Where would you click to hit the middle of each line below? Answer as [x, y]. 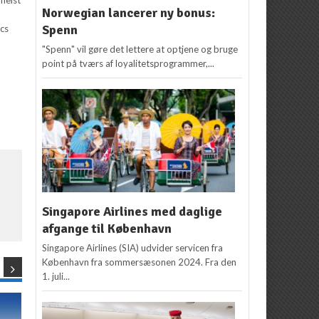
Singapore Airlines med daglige [132, 212]
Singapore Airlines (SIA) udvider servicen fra [133, 248]
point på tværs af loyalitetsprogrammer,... [129, 64]
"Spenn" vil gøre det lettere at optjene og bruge [140, 49]
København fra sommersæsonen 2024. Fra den [140, 262]
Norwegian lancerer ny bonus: [129, 13]
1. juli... [56, 277]
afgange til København [107, 229]
